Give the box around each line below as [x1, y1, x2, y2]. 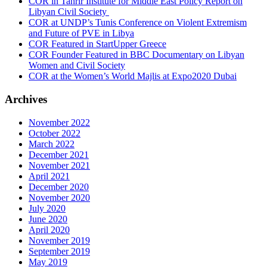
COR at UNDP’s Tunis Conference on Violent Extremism [29, 17, 247, 28]
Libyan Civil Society [29, 7, 109, 17]
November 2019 [29, 235, 90, 246]
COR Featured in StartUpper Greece [29, 39, 166, 49]
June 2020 [29, 213, 67, 224]
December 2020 [29, 181, 89, 192]
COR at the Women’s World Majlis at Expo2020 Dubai [29, 71, 237, 82]
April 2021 [29, 170, 70, 181]
